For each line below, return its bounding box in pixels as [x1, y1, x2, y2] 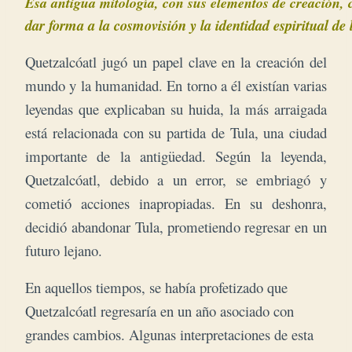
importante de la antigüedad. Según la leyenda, [25, 146, 327, 167]
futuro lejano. [25, 240, 102, 261]
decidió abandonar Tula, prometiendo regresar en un [25, 217, 327, 237]
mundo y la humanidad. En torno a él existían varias [25, 75, 327, 96]
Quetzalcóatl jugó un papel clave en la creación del [25, 52, 327, 72]
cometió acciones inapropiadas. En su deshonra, [25, 193, 327, 214]
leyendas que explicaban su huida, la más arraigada [25, 99, 327, 119]
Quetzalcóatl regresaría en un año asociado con [25, 301, 294, 321]
